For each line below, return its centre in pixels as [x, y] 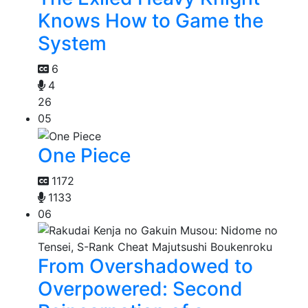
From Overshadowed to [145, 266]
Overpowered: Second [140, 289]
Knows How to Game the [151, 21]
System [72, 44]
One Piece [84, 156]
